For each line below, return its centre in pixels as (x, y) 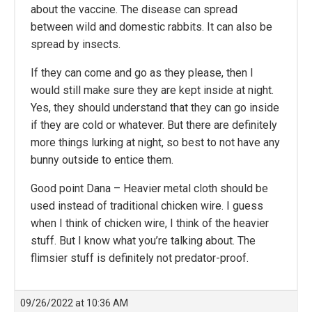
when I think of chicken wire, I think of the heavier (150, 224)
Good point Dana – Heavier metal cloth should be (149, 189)
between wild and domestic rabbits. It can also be (151, 27)
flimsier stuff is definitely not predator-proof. (140, 258)
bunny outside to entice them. (102, 160)
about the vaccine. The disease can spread (134, 10)
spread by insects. (76, 45)
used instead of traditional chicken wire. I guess (147, 206)
